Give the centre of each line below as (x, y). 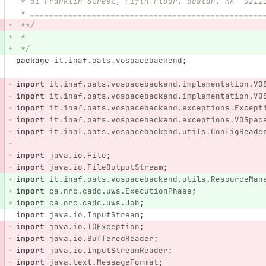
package (32, 61)
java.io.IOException (94, 227)
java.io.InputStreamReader (108, 251)
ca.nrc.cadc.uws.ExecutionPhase (120, 191)
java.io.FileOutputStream (106, 167)
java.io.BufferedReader (101, 239)
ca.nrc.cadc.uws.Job (94, 203)
